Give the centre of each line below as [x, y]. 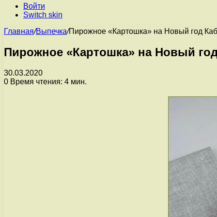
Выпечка [51, 31]
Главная [19, 31]
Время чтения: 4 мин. [47, 81]
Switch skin [43, 15]
